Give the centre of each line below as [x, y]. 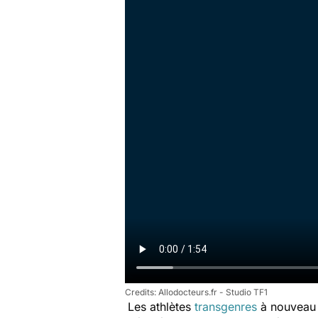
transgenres [226, 307]
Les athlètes [161, 307]
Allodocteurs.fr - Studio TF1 [213, 292]
